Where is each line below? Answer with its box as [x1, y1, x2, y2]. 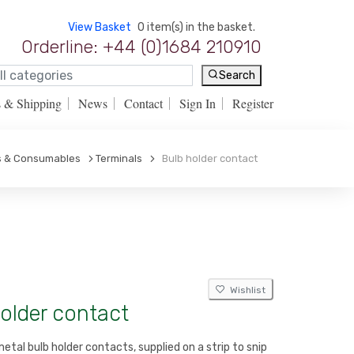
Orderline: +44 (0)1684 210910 [21, 36, 262, 58]
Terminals [96, 153, 142, 164]
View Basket [68, 21, 131, 34]
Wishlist [225, 284, 265, 296]
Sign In [179, 95, 216, 111]
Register [232, 95, 273, 111]
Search [219, 69, 255, 83]
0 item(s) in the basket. [137, 21, 255, 34]
